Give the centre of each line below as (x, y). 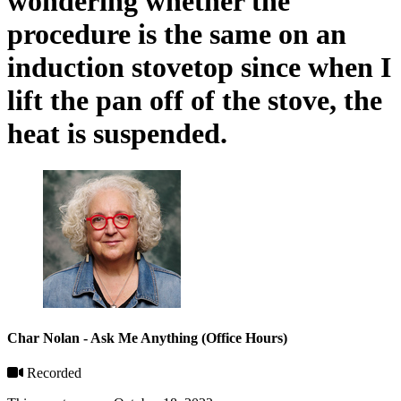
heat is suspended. (117, 134)
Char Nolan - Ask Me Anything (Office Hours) (147, 338)
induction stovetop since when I (199, 68)
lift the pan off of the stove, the (195, 101)
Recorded (52, 373)
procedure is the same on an (177, 34)
